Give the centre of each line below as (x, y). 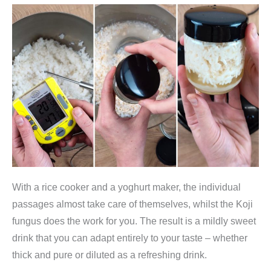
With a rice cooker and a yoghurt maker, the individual (126, 187)
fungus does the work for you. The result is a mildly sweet (134, 221)
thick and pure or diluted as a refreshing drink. (109, 255)
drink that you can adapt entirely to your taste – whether (130, 238)
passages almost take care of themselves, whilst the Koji (132, 204)
